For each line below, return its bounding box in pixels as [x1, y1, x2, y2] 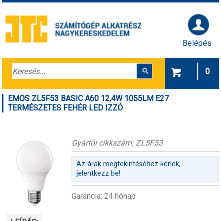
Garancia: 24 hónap [71, 191, 136, 201]
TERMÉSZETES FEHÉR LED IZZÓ [8, 103, 123, 112]
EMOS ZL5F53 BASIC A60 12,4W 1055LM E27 [8, 93, 169, 103]
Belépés [183, 38, 212, 48]
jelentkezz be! [76, 169, 120, 178]
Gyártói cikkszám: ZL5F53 [71, 138, 163, 147]
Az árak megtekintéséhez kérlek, [76, 160, 181, 169]
